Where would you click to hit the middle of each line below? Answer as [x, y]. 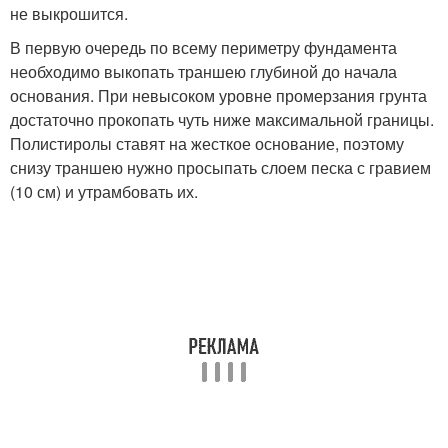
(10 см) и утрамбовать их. [104, 191]
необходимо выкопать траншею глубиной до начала [203, 71]
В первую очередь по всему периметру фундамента [203, 47]
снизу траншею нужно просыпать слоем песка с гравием [220, 167]
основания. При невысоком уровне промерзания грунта [218, 95]
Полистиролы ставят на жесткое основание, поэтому [207, 143]
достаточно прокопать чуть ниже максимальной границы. [222, 119]
